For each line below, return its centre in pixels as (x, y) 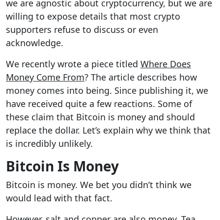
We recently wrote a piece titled (73, 64)
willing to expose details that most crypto (93, 16)
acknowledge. (36, 43)
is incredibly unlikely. (49, 143)
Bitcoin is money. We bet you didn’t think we (99, 185)
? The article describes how (141, 77)
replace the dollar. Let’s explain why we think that (108, 130)
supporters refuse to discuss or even (82, 29)
